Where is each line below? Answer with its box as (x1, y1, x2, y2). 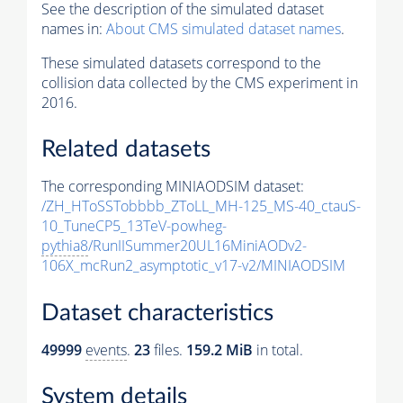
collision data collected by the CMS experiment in (41, 72, 358, 93)
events (85, 339, 127, 360)
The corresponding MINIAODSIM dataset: (41, 176, 304, 197)
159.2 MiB (186, 339, 253, 360)
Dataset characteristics (41, 300, 273, 325)
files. (150, 339, 186, 360)
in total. (253, 339, 303, 360)
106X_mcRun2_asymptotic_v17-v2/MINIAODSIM (41, 255, 345, 276)
